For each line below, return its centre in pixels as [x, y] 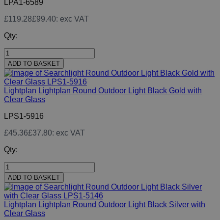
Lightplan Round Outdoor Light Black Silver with [122, 205]
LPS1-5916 [24, 116]
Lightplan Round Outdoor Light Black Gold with [120, 91]
